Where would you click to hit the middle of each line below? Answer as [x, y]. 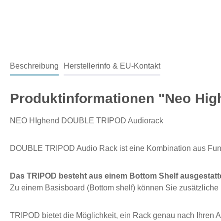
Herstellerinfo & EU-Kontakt [112, 66]
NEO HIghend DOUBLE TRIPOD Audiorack [87, 120]
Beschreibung [34, 66]
